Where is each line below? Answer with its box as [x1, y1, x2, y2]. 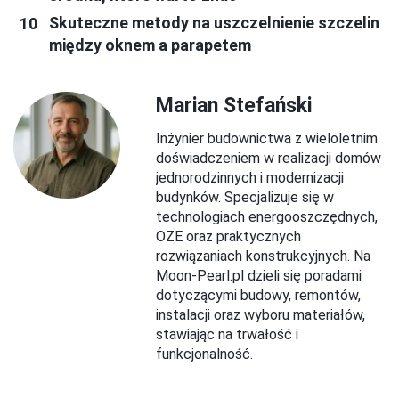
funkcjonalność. [156, 346, 253, 363]
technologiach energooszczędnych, [156, 208, 378, 226]
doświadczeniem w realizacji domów [156, 150, 381, 167]
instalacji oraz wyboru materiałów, [156, 306, 365, 324]
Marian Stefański [156, 94, 312, 118]
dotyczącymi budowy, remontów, [156, 287, 361, 305]
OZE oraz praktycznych [156, 228, 301, 246]
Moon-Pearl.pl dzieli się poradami [156, 267, 362, 285]
